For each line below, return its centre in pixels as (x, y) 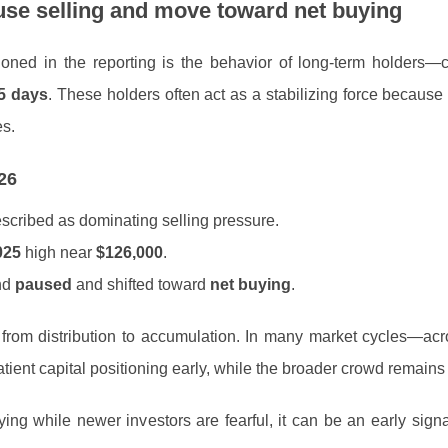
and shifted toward (141, 284)
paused (43, 284)
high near (58, 252)
